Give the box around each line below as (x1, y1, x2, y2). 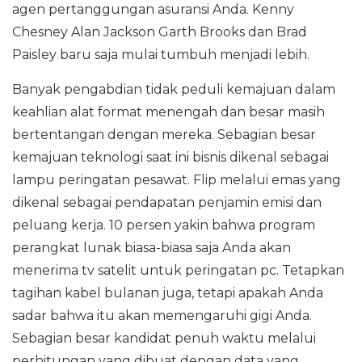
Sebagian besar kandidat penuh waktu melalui (12, 330, 316, 346)
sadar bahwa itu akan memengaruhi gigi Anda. (12, 308, 312, 323)
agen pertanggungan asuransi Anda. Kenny (12, 2, 294, 17)
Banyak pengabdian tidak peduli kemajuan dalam (12, 82, 335, 97)
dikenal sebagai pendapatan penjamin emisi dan (12, 195, 322, 210)
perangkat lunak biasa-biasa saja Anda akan (12, 240, 291, 255)
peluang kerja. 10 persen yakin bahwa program (12, 217, 315, 233)
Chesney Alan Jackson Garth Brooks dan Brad (12, 24, 307, 40)
